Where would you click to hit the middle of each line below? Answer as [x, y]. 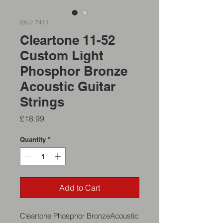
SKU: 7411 [34, 22]
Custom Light [62, 56]
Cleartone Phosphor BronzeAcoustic [79, 216]
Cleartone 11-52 [67, 40]
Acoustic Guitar [68, 86]
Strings [42, 102]
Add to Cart [80, 187]
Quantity [33, 139]
